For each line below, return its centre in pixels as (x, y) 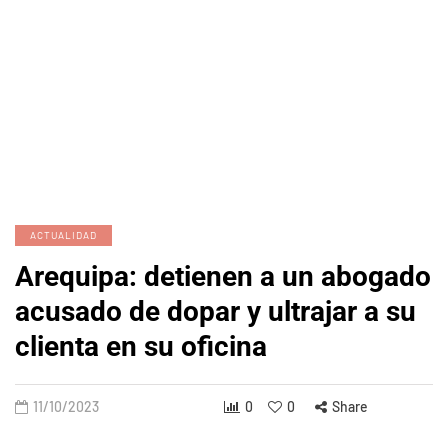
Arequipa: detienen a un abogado (223, 276)
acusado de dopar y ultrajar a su (215, 311)
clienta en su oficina (141, 346)
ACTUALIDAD (63, 235)
